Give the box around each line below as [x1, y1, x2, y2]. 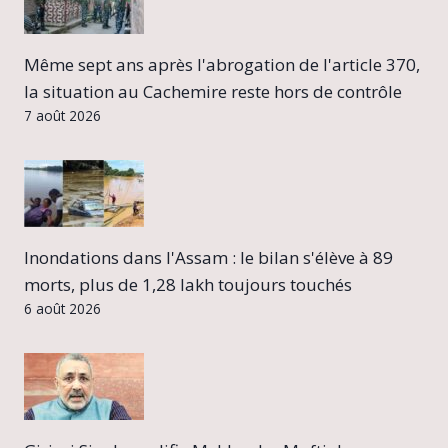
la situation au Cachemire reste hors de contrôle [24, 80, 402, 104]
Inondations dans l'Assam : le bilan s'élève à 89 [24, 246, 393, 270]
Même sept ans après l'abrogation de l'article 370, [24, 53, 420, 77]
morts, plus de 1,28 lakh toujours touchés [24, 273, 352, 297]
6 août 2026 [24, 299, 101, 319]
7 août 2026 [24, 106, 101, 126]
